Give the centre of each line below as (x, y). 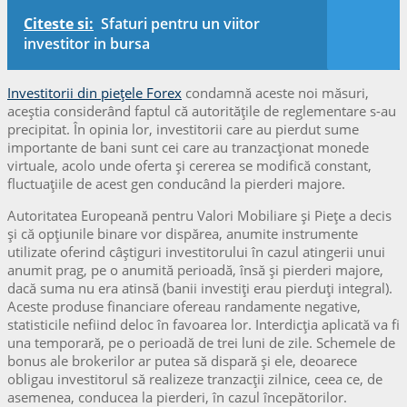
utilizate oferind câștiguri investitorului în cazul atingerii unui (196, 251)
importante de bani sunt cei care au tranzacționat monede (188, 147)
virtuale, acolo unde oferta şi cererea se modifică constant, (189, 165)
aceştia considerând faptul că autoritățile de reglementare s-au (202, 110)
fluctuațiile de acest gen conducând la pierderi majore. (176, 183)
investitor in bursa (87, 43)
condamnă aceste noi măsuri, (275, 92)
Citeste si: (59, 23)
